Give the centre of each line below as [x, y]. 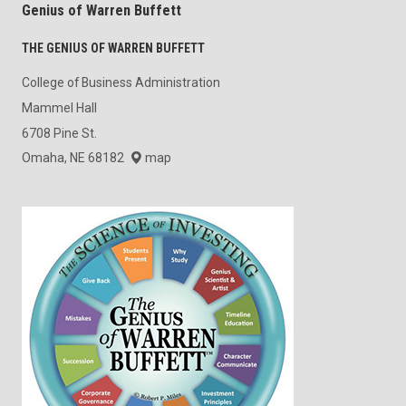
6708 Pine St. [59, 133]
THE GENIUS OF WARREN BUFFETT [113, 48]
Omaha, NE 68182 [76, 158]
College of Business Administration [121, 83]
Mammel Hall [59, 107]
